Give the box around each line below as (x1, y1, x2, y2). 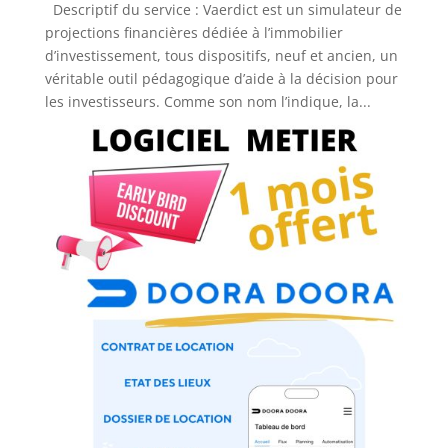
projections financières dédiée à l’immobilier (44, 23, 343, 43)
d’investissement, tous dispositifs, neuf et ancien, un (44, 46, 398, 66)
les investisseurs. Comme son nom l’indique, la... (44, 92, 371, 112)
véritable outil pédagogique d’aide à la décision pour (44, 69, 398, 89)
